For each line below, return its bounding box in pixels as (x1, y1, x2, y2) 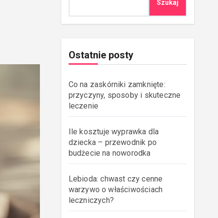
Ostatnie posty (68, 49, 133, 61)
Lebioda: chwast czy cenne (68, 174, 163, 183)
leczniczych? (68, 196, 114, 205)
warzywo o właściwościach (68, 185, 163, 194)
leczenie (68, 101, 99, 110)
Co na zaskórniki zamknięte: (68, 80, 165, 89)
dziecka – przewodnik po (68, 138, 157, 147)
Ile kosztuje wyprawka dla (68, 127, 159, 136)
